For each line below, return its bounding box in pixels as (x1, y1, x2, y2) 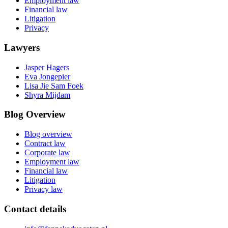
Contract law (24, 139, 66, 148)
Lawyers (4, 42, 40, 53)
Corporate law (24, 148, 70, 157)
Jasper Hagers (24, 63, 69, 72)
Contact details (4, 203, 66, 214)
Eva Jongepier (24, 72, 70, 81)
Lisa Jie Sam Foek (24, 81, 83, 90)
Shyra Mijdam (24, 90, 70, 99)
